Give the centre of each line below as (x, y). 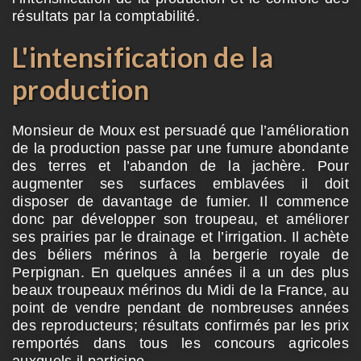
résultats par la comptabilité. (106, 16)
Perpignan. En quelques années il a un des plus (180, 272)
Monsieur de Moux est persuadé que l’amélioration (180, 130)
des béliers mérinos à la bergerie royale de (180, 254)
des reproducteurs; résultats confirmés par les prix (180, 325)
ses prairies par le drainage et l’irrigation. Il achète (180, 237)
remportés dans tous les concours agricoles (180, 343)
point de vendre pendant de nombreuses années (180, 307)
